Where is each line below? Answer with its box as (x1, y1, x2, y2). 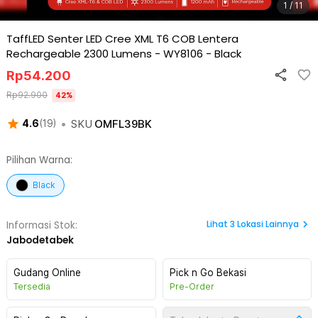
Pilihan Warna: (6, 153, 72, 167)
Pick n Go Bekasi (169, 267, 246, 278)
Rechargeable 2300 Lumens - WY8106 (6, 46, 203, 61)
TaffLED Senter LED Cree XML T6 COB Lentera (6, 31, 238, 46)
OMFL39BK (94, 117, 152, 131)
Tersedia (13, 281, 50, 292)
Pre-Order (169, 281, 214, 292)
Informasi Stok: (6, 219, 77, 232)
